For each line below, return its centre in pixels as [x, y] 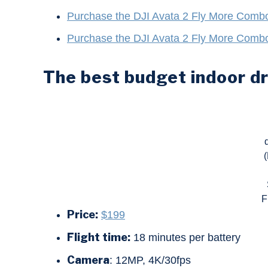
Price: [83, 215]
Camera [88, 260]
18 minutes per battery [185, 238]
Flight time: [99, 237]
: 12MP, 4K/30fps [150, 261]
